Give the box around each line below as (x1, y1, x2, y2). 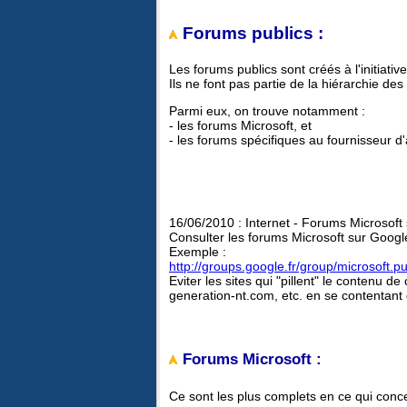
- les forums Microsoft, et (169, 117, 312, 133)
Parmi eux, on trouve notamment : (169, 103, 365, 118)
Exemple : (169, 244, 226, 260)
